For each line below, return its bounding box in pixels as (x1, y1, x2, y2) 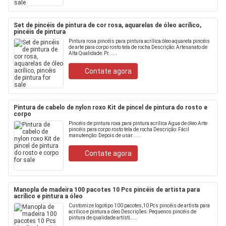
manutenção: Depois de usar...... (69, 133, 141, 138)
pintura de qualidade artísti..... (69, 215, 138, 220)
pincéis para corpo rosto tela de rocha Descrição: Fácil (69, 127, 189, 132)
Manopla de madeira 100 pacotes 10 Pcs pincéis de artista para (14, 186, 200, 193)
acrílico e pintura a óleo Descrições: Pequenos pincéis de (69, 209, 196, 214)
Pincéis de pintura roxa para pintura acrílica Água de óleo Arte (69, 121, 207, 126)
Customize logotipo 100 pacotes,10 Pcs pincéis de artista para (69, 203, 210, 208)
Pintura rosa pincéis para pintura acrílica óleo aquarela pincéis (69, 38, 210, 44)
